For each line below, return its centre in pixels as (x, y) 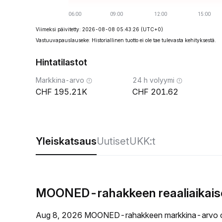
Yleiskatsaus (66, 141)
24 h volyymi (153, 80)
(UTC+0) (152, 29)
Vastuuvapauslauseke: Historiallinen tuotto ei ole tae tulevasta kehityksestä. (126, 40)
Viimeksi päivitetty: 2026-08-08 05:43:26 (87, 29)
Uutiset (113, 141)
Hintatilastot (61, 62)
